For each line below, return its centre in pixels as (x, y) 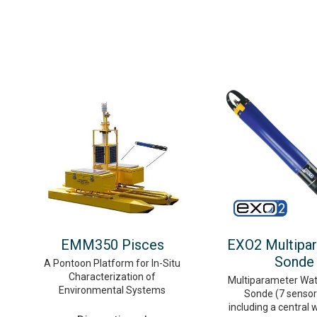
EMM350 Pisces (112, 244)
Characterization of (112, 276)
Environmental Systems (112, 290)
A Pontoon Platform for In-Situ (112, 263)
